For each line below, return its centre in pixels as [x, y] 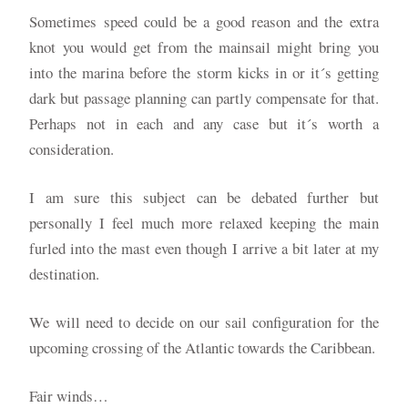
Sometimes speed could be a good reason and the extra [204, 21]
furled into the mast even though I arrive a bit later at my [204, 248]
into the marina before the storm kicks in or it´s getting [204, 72]
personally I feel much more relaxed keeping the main [204, 222]
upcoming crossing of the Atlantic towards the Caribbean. [203, 347]
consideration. [72, 148]
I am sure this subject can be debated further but [204, 197]
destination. [65, 273]
